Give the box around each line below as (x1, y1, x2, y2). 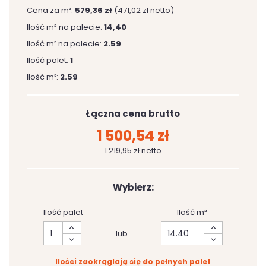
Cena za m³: (27, 5, 75, 16)
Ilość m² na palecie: (27, 21, 104, 33)
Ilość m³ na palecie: (27, 38, 103, 49)
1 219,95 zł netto (104, 145, 161, 156)
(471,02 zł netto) (114, 5, 174, 16)
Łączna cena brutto (86, 107, 180, 120)
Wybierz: (112, 181, 154, 194)
